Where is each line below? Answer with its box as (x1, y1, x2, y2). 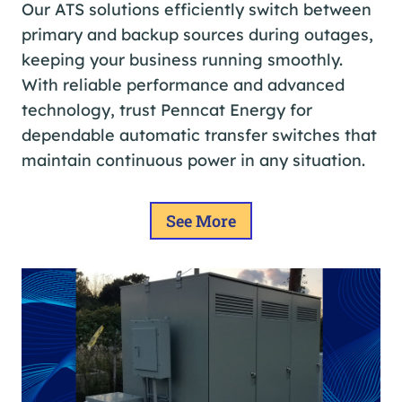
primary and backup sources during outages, (22, 23, 373, 45)
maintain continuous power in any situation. (22, 149, 365, 170)
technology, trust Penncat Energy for (22, 99, 312, 120)
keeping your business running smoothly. (22, 48, 343, 70)
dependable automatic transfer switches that (22, 124, 377, 145)
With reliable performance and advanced (22, 74, 345, 95)
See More (166, 209, 236, 232)
